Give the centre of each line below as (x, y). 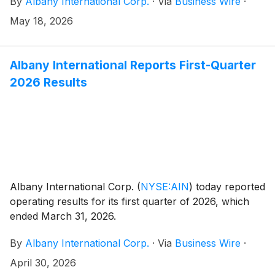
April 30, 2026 (43, 262)
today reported (229, 186)
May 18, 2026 (41, 21)
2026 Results (48, 83)
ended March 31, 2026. (63, 216)
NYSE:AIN (165, 186)
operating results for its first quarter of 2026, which (130, 201)
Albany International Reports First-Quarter (133, 65)
